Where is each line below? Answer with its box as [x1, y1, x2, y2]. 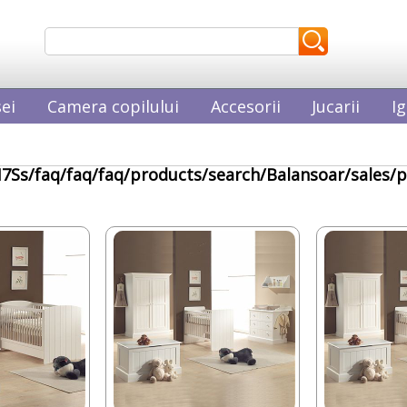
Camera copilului [46, 94, 179, 117]
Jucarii [312, 94, 361, 117]
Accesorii [210, 94, 281, 117]
